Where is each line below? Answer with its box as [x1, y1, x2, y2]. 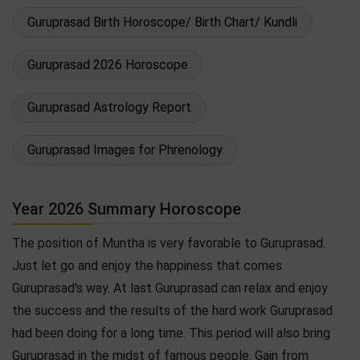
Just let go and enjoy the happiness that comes [12, 257, 282, 273]
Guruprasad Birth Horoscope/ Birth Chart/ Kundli [27, 14, 297, 30]
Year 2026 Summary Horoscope [12, 198, 241, 219]
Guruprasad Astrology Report [27, 99, 191, 115]
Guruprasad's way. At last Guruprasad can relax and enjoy [12, 280, 328, 296]
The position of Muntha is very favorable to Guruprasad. [12, 235, 325, 251]
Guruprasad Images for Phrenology [27, 141, 223, 157]
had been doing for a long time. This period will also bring [12, 325, 330, 341]
